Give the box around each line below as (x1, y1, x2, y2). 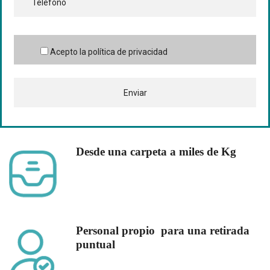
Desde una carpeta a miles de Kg (75, 145, 236, 158)
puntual (75, 238, 115, 251)
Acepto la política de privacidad (50, 47, 168, 57)
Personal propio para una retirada (75, 224, 250, 237)
